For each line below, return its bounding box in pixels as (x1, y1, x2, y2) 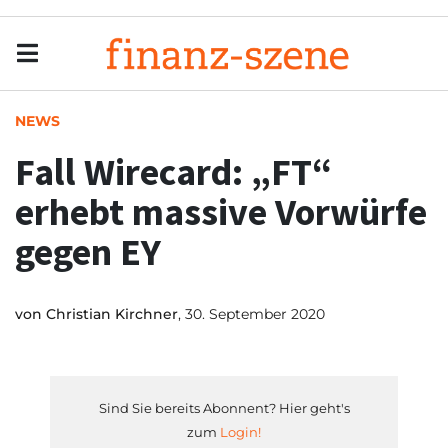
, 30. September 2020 (178, 305, 325, 323)
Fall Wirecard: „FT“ (15, 148, 332, 195)
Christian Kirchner (46, 305, 178, 323)
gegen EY (15, 228, 161, 275)
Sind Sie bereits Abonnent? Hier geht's (98, 400, 350, 416)
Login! (220, 424, 261, 440)
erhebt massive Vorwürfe (15, 188, 427, 235)
